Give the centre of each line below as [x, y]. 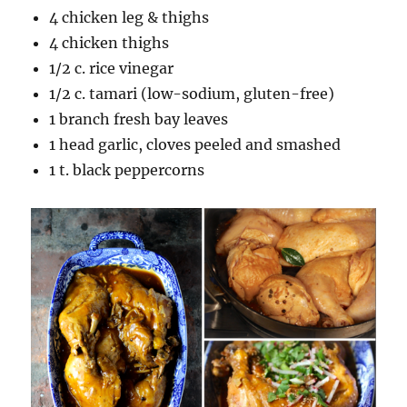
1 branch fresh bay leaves [139, 119]
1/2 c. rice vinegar [112, 69]
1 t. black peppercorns [127, 170]
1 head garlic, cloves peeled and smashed [195, 145]
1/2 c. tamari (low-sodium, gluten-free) [192, 94]
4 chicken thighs [109, 43]
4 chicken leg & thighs [129, 18]
